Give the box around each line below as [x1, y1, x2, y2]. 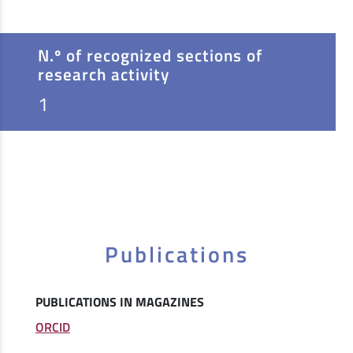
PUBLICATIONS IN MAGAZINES [35, 292, 204, 312]
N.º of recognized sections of [38, 43, 262, 69]
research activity [38, 61, 169, 87]
